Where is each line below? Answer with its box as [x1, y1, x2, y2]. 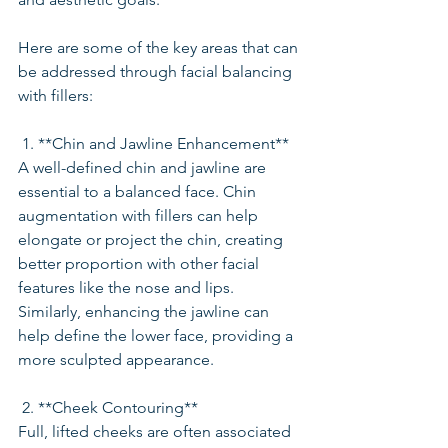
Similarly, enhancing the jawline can [18, 302, 273, 321]
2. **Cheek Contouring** [22, 398, 198, 417]
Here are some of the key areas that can [18, 38, 302, 57]
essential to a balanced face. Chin [18, 182, 260, 201]
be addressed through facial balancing [18, 62, 296, 81]
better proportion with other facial [18, 254, 263, 273]
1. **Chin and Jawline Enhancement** [22, 134, 289, 153]
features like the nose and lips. [18, 278, 238, 297]
